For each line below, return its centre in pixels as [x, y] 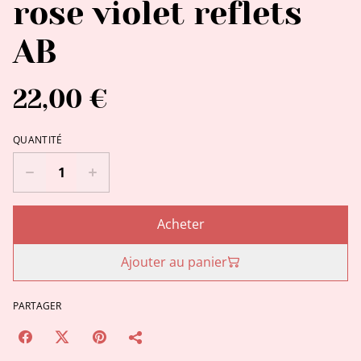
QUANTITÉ [38, 139]
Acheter [180, 224]
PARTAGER [37, 305]
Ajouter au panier [174, 261]
